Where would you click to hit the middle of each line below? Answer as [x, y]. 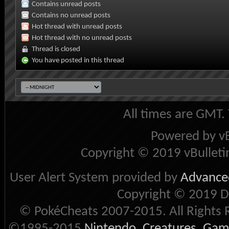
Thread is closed [56, 49]
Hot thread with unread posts [77, 27]
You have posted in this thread [78, 60]
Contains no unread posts [71, 15]
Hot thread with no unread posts [82, 38]
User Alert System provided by [95, 178]
